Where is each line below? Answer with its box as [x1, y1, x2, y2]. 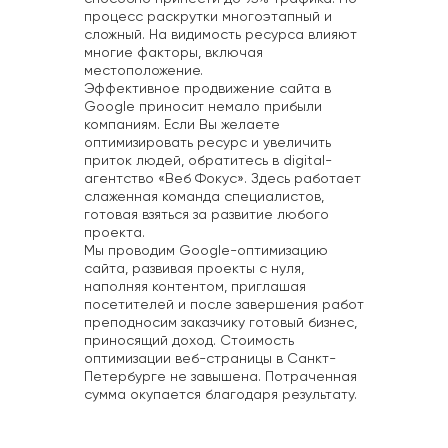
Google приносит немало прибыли [84, 100, 322, 115]
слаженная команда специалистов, [84, 190, 324, 205]
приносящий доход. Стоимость [84, 334, 294, 349]
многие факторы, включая [84, 46, 263, 61]
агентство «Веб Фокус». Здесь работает [84, 172, 361, 187]
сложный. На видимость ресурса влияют [84, 28, 357, 43]
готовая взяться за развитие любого [84, 208, 329, 223]
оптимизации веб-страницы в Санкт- [84, 352, 336, 367]
